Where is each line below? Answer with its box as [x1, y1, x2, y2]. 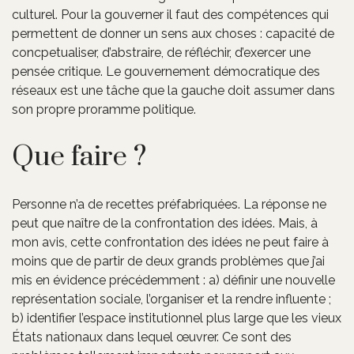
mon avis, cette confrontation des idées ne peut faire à [12, 234, 329, 250]
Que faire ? [12, 139, 146, 175]
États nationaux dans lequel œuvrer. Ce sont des [12, 329, 292, 345]
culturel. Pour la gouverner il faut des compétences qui [12, 6, 329, 22]
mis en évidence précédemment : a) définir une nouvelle [12, 272, 335, 288]
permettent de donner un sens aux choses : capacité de [12, 25, 334, 41]
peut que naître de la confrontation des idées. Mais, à [12, 215, 318, 231]
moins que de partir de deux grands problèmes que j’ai [12, 253, 325, 269]
